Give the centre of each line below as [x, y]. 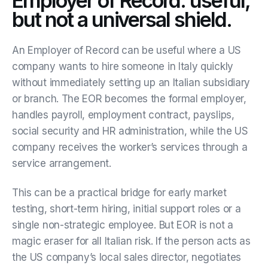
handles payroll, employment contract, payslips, [123, 115]
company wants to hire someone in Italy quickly [123, 66]
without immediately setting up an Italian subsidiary [131, 82]
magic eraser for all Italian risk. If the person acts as [131, 241]
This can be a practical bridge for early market [119, 192]
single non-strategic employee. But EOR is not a [123, 225]
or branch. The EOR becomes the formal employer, [129, 98]
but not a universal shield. [122, 19]
